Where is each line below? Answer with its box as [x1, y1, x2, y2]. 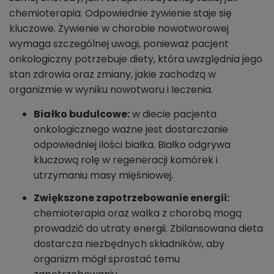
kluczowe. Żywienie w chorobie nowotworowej [9, 21, 229, 36]
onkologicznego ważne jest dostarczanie [34, 122, 228, 137]
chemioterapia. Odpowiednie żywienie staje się [9, 6, 232, 21]
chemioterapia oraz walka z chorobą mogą [34, 206, 242, 221]
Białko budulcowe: [34, 107, 130, 122]
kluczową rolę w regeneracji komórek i [34, 153, 218, 168]
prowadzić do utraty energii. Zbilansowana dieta [34, 221, 263, 236]
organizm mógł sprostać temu [34, 252, 180, 267]
